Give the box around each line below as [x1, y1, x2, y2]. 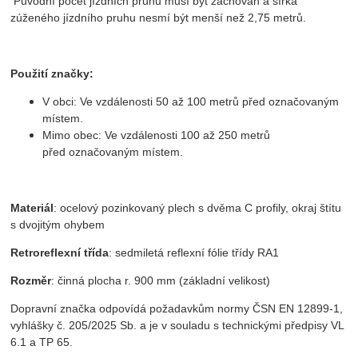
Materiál [10, 201, 54, 215]
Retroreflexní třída [10, 246, 109, 260]
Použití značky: [10, 67, 94, 81]
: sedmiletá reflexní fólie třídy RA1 [109, 246, 283, 260]
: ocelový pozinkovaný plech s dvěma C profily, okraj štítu [54, 201, 342, 215]
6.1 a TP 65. [10, 336, 74, 349]
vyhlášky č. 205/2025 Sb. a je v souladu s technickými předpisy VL [10, 319, 344, 332]
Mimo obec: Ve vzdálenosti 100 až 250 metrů [42, 129, 271, 142]
